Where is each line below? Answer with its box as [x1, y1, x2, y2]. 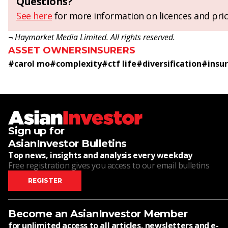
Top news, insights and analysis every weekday [8, 150, 192, 161]
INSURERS [88, 45, 135, 56]
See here [16, 10, 52, 22]
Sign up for [8, 125, 65, 137]
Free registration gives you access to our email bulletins [8, 160, 210, 172]
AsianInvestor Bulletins [8, 137, 127, 150]
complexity [56, 58, 102, 70]
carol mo [14, 58, 50, 70]
